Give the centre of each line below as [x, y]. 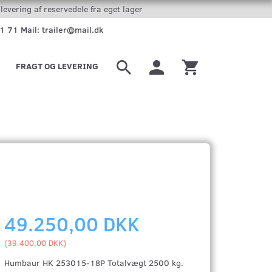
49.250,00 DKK [72, 223]
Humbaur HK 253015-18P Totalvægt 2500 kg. [94, 263]
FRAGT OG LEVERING [57, 66]
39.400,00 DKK [36, 243]
